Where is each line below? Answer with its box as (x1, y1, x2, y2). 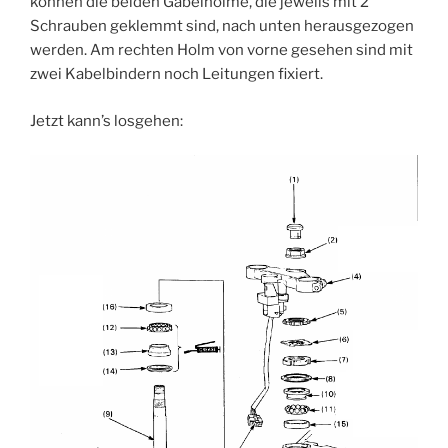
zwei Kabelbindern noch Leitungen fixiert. (30, 65, 323, 84)
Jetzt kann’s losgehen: (30, 111, 183, 130)
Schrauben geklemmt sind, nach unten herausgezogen (30, 17, 414, 36)
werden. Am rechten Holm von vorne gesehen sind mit (30, 41, 413, 60)
